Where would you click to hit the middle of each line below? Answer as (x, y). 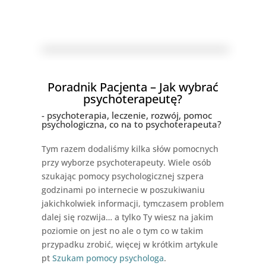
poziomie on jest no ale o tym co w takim (122, 231)
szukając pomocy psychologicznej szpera (122, 176)
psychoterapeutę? (133, 99)
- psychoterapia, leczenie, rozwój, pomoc (126, 115)
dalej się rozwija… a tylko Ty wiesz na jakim (127, 217)
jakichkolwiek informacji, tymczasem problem (132, 204)
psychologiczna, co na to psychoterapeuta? (131, 124)
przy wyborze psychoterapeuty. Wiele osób (126, 163)
